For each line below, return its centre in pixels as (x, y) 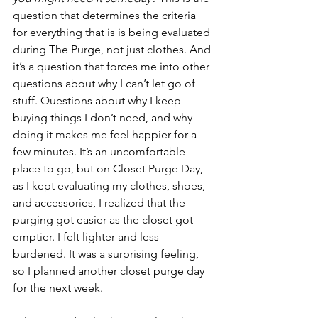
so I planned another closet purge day (110, 270)
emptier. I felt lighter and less (87, 236)
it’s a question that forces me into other (113, 66)
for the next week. (59, 287)
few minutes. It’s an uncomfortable (100, 151)
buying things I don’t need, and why (104, 117)
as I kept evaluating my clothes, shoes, (110, 185)
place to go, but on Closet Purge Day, (109, 168)
